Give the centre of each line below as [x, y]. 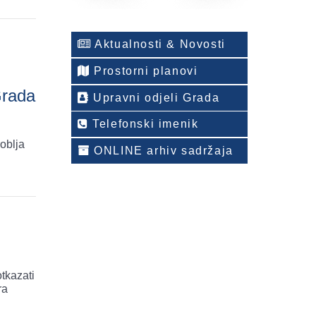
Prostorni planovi [144, 71]
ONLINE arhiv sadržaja [162, 150]
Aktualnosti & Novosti [158, 44]
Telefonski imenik [144, 124]
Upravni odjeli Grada [154, 97]
